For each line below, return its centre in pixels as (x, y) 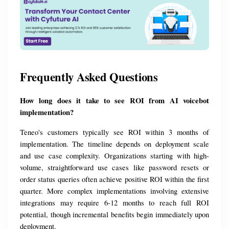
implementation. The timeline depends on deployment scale (114, 144)
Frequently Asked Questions (89, 77)
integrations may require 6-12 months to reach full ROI (114, 203)
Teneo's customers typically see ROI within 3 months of (114, 132)
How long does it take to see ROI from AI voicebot (114, 101)
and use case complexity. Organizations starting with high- (114, 156)
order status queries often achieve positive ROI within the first (114, 179)
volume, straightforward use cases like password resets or (114, 168)
